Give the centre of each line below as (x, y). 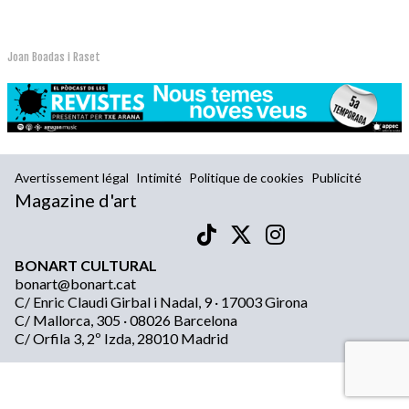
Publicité (336, 178)
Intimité (159, 178)
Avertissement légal (72, 178)
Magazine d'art (76, 200)
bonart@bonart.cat (75, 284)
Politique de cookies (246, 178)
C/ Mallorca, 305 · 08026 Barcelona (126, 320)
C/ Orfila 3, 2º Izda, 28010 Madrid (121, 339)
